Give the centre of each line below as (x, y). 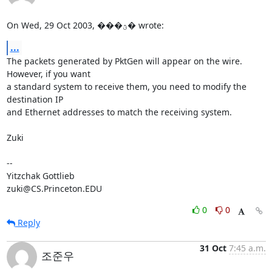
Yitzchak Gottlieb (40, 176)
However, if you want (48, 74)
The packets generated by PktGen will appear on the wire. (124, 61)
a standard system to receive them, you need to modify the (126, 87)
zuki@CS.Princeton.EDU (54, 189)
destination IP (35, 99)
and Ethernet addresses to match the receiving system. (119, 112)
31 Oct (213, 248)
